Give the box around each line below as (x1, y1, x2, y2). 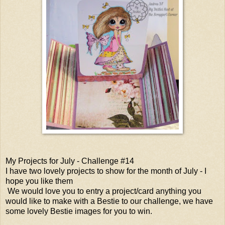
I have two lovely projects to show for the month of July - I (6, 166, 206, 175)
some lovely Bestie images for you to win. (6, 206, 152, 215)
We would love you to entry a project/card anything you (6, 186, 201, 195)
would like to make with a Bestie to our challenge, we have (6, 196, 213, 205)
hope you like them (6, 176, 75, 185)
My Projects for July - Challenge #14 (6, 156, 134, 165)
